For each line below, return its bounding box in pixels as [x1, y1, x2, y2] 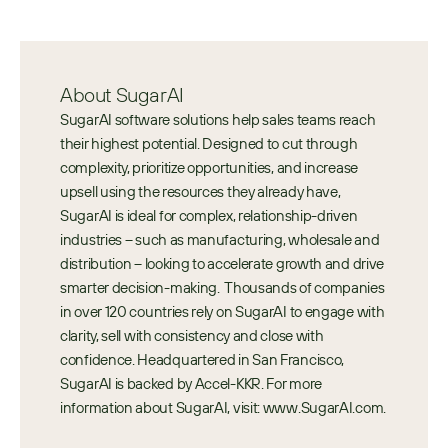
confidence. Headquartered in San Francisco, [60, 350, 345, 369]
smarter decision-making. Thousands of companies [60, 278, 385, 297]
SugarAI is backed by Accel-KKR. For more [60, 374, 322, 393]
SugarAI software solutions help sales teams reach [60, 110, 376, 129]
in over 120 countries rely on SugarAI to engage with [60, 302, 385, 321]
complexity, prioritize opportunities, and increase [60, 158, 358, 177]
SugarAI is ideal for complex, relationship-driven [60, 206, 358, 225]
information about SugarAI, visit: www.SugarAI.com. [60, 398, 387, 417]
